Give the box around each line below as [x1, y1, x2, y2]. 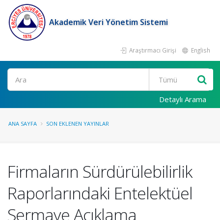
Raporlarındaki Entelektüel [7, 182, 192, 204]
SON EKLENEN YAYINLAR [46, 120, 109, 127]
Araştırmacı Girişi [128, 46, 176, 54]
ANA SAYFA [8, 120, 37, 127]
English [190, 46, 210, 54]
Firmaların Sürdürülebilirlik [7, 160, 192, 183]
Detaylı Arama [159, 94, 206, 104]
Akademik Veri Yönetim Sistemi [49, 17, 168, 27]
